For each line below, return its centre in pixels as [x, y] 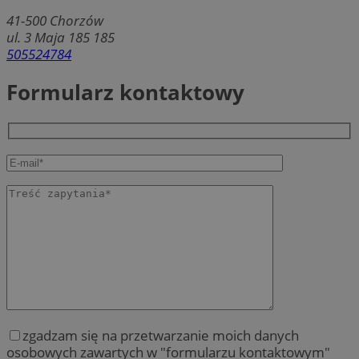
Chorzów [77, 21]
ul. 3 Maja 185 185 [61, 38]
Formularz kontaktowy [125, 93]
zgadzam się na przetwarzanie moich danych [161, 335]
